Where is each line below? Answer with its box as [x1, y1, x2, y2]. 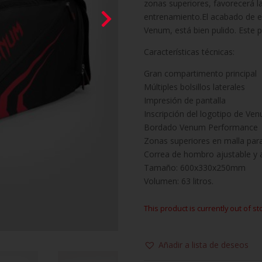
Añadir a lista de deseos [158, 239, 249, 250]
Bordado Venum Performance [143, 121, 258, 133]
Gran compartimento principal [143, 67, 257, 79]
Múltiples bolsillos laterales [143, 81, 245, 92]
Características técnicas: [143, 46, 235, 57]
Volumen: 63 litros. [143, 175, 213, 187]
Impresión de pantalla [143, 94, 226, 106]
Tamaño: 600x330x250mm [143, 161, 246, 173]
